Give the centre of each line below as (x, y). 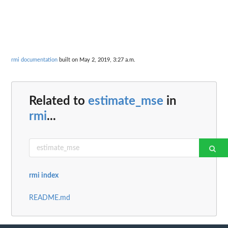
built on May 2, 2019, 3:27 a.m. (96, 60)
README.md (50, 198)
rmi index (44, 176)
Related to (59, 102)
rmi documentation (34, 60)
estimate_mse (126, 102)
